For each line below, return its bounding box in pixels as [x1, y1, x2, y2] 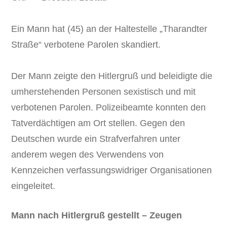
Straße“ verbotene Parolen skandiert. [11, 39, 161, 50]
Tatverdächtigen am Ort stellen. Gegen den [11, 118, 185, 128]
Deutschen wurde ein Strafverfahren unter [11, 133, 181, 144]
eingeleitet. [11, 180, 56, 191]
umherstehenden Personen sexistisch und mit [11, 86, 196, 97]
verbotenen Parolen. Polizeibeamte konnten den [11, 102, 206, 112]
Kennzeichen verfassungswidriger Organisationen [11, 165, 212, 175]
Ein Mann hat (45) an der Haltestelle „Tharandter [11, 23, 208, 34]
